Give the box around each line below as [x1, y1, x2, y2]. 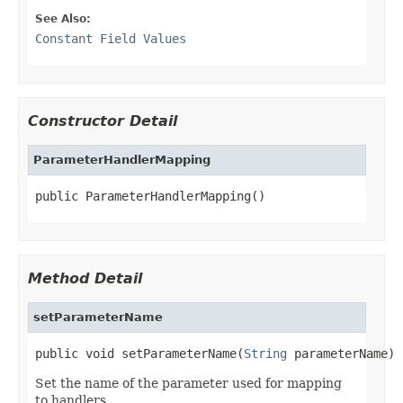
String [244, 345, 287, 361]
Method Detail [28, 269, 142, 287]
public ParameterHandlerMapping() [35, 188, 265, 203]
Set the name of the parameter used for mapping [35, 375, 342, 390]
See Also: [35, 12, 91, 25]
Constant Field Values [35, 31, 186, 46]
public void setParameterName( [35, 345, 244, 361]
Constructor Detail [28, 112, 177, 130]
